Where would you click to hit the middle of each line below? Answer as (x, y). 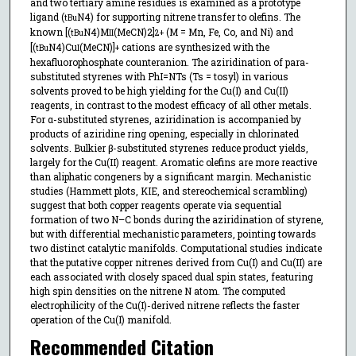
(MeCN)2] (134, 31)
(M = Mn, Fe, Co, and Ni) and (228, 31)
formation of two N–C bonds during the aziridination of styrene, (176, 219)
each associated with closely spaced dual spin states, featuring (171, 276)
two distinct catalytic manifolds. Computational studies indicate (176, 248)
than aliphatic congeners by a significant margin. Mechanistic (170, 176)
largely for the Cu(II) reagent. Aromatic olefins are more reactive (173, 162)
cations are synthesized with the (194, 46)
